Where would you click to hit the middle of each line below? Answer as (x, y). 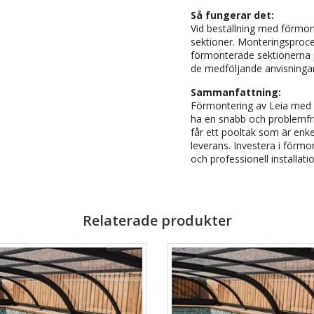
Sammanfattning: (236, 92)
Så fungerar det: (232, 15)
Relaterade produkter (157, 220)
